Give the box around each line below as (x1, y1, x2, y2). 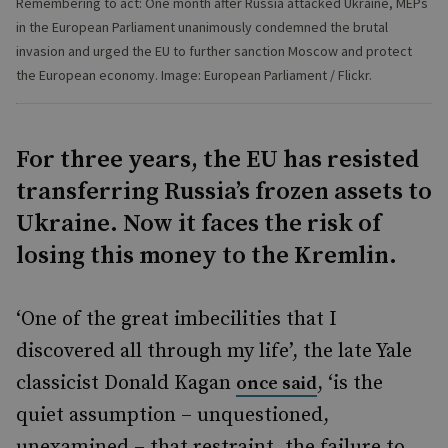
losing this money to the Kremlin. (16, 241, 397, 271)
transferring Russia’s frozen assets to (16, 177, 432, 207)
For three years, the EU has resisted (16, 145, 419, 175)
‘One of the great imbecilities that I (16, 307, 337, 332)
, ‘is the (317, 371, 383, 396)
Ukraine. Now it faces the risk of (16, 209, 381, 239)
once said (236, 372, 317, 395)
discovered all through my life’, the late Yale (16, 339, 412, 364)
